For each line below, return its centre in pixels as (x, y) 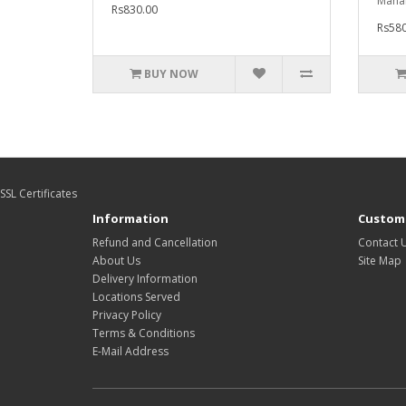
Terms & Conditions (144, 333)
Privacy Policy (127, 315)
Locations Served (136, 297)
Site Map (379, 261)
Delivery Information (145, 279)
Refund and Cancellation (155, 243)
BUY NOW (172, 74)
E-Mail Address (130, 352)
